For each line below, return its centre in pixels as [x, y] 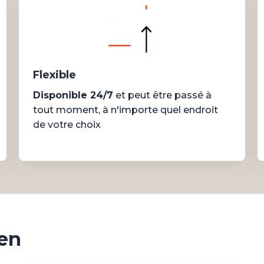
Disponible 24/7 [73, 95]
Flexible [54, 75]
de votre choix [67, 125]
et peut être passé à [162, 95]
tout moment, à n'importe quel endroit [125, 110]
